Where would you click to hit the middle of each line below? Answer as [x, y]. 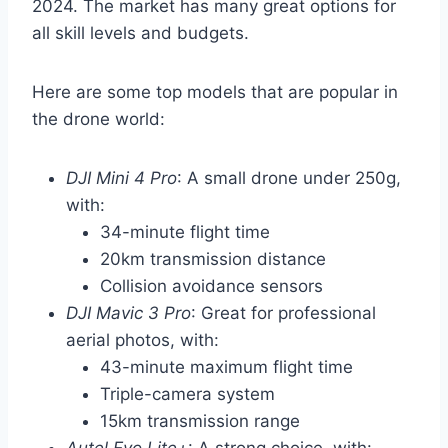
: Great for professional [283, 313]
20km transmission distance [213, 259]
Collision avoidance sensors [211, 286]
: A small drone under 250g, [289, 178]
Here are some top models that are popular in [215, 92]
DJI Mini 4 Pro [121, 178]
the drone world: [98, 119]
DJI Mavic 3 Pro [128, 313]
